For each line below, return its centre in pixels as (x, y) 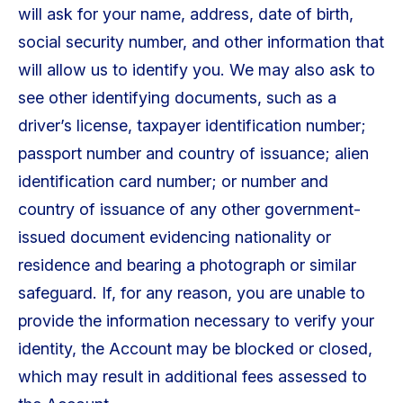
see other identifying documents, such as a (177, 98)
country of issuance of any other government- (189, 210)
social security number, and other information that (201, 42)
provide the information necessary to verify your (196, 321)
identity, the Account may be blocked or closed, (195, 349)
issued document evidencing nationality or (174, 237)
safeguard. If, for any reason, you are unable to (191, 293)
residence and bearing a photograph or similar (187, 265)
